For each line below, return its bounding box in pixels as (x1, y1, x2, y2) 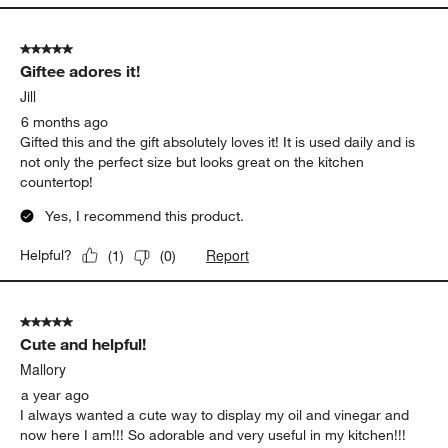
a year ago (21, 386, 90, 405)
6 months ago (21, 113, 109, 132)
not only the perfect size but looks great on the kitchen (20, 153, 365, 172)
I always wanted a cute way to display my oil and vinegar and (20, 406, 410, 425)
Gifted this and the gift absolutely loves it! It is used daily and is (20, 133, 416, 152)
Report (206, 245, 250, 266)
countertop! (20, 173, 94, 192)
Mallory (20, 359, 67, 380)
